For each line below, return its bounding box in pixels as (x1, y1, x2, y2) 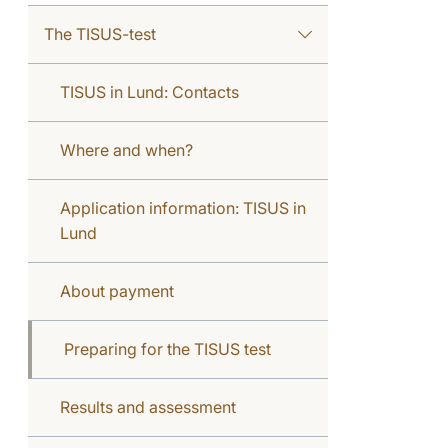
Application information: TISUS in (60, 197, 306, 218)
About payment (60, 280, 174, 301)
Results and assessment (60, 396, 236, 417)
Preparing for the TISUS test (64, 338, 271, 359)
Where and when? (60, 139, 193, 160)
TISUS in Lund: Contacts (60, 81, 239, 102)
